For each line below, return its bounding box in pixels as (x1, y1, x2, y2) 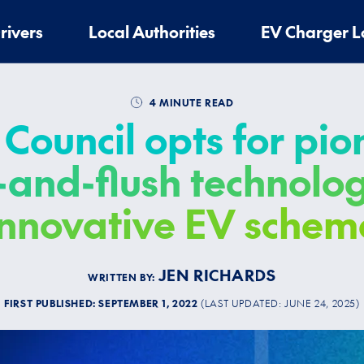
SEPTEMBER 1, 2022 (98, 296, 198, 310)
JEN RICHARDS (158, 263, 276, 285)
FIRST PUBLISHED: (4, 296, 99, 310)
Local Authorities (88, 20, 215, 42)
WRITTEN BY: (88, 270, 158, 284)
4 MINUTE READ (146, 96, 234, 109)
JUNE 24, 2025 (284, 296, 357, 310)
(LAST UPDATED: (201, 296, 285, 310)
